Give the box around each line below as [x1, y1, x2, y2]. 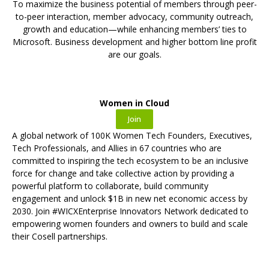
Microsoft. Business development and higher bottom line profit [12, 35, 257, 47]
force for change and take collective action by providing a [12, 167, 234, 179]
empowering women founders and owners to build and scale [12, 217, 248, 229]
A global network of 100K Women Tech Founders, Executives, [12, 129, 252, 141]
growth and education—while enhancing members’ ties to [22, 23, 247, 35]
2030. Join [12, 205, 52, 217]
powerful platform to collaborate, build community [12, 180, 208, 192]
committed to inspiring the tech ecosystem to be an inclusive [12, 154, 249, 166]
